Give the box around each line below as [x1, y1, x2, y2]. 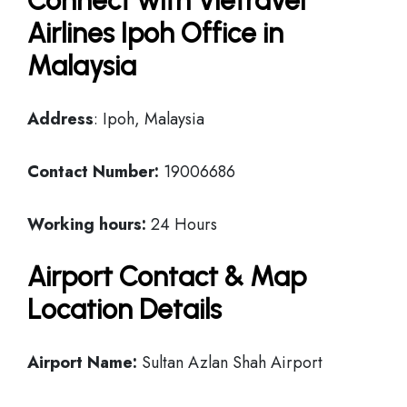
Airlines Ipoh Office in [27, 16, 283, 50]
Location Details [27, 293, 222, 326]
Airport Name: [27, 351, 137, 374]
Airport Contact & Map [27, 260, 306, 293]
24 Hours [146, 213, 217, 236]
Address [27, 107, 94, 131]
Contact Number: [27, 160, 159, 184]
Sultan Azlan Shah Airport [137, 351, 323, 374]
